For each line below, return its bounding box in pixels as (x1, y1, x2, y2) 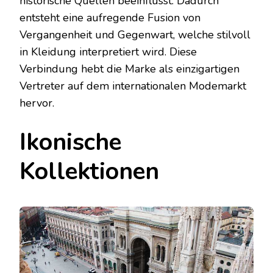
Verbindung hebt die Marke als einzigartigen (19, 62, 239, 77)
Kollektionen (19, 155, 159, 188)
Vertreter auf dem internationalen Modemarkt (19, 79, 246, 94)
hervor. (19, 96, 54, 111)
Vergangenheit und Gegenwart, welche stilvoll (19, 27, 250, 43)
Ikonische (19, 126, 121, 159)
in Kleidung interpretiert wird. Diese (19, 44, 197, 60)
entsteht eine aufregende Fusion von (19, 10, 200, 26)
